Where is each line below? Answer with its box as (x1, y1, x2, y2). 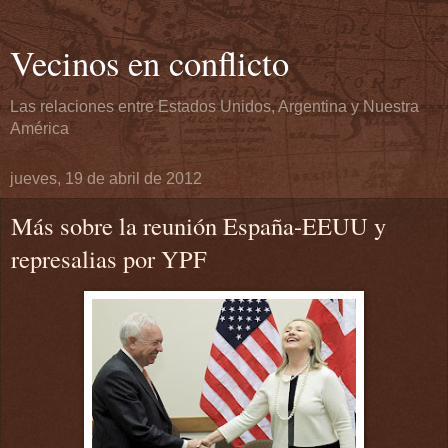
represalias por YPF (11, 242, 207, 275)
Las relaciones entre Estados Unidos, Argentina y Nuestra (10, 98, 419, 115)
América (10, 120, 69, 137)
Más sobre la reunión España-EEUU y (11, 209, 386, 242)
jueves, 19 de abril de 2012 (10, 170, 202, 187)
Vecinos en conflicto (10, 40, 289, 86)
